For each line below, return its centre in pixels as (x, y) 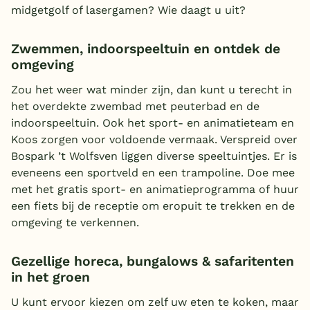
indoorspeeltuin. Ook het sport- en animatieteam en (153, 123)
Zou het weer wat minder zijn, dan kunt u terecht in (152, 90)
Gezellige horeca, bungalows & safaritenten (153, 262)
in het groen (51, 277)
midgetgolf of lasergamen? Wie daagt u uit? (128, 10)
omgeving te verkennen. (75, 223)
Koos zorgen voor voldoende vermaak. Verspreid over (154, 140)
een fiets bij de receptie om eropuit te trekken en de (153, 206)
